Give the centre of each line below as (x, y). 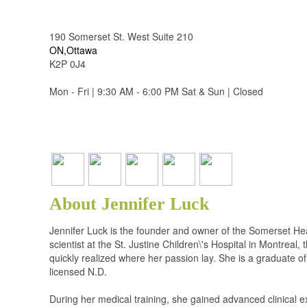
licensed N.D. (78, 271)
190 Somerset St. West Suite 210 (121, 36)
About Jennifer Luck (129, 204)
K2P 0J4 (67, 64)
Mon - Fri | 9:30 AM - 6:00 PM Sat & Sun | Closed (156, 91)
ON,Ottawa (73, 50)
